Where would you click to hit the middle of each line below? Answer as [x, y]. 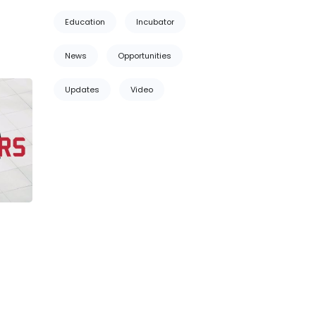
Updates [82, 90]
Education [85, 22]
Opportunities [145, 56]
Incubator [155, 22]
